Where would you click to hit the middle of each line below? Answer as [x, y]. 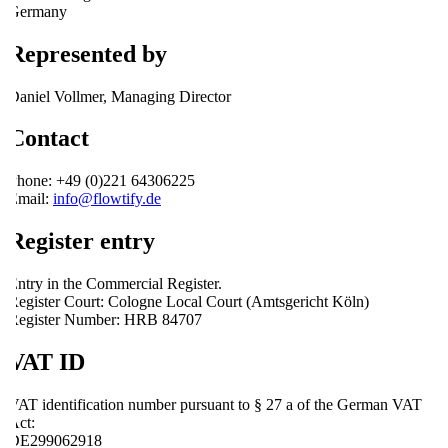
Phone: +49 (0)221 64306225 [101, 181]
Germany [37, 11]
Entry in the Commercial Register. [115, 284]
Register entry [81, 241]
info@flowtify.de [107, 199]
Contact [48, 138]
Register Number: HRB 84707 [105, 320]
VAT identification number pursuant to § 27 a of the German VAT [215, 404]
